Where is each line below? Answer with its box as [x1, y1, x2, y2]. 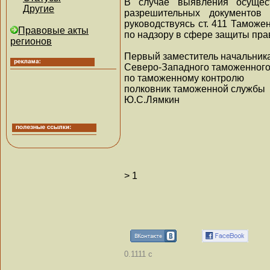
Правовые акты [18, 25, 89, 36]
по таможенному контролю [124, 72, 244, 83]
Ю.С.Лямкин [124, 94, 180, 105]
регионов [10, 36, 52, 46]
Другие [23, 4, 54, 14]
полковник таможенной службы [124, 83, 265, 94]
